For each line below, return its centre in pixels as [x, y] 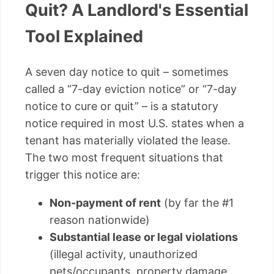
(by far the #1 [197, 202]
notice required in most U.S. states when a [135, 123]
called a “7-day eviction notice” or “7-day [131, 89]
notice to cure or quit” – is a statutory [122, 106]
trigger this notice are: [83, 174]
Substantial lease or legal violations [144, 237]
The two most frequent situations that [124, 157]
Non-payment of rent [105, 202]
